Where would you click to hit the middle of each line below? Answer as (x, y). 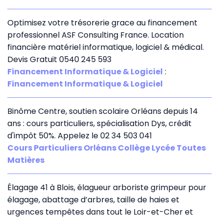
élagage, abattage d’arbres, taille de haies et (93, 199)
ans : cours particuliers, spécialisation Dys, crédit (99, 123)
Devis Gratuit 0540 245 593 (59, 59)
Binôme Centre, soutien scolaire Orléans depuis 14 (103, 111)
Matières (26, 160)
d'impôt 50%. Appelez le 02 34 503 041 (80, 135)
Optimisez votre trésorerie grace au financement (102, 22)
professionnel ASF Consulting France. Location (96, 35)
